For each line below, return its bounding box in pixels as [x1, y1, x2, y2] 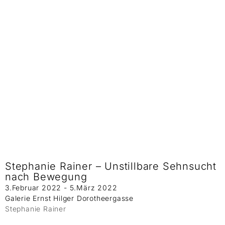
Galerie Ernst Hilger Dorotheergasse [5, 194, 134, 203]
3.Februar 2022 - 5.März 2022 [5, 183, 118, 192]
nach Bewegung [5, 171, 87, 183]
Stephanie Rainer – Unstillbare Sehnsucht [5, 160, 216, 173]
